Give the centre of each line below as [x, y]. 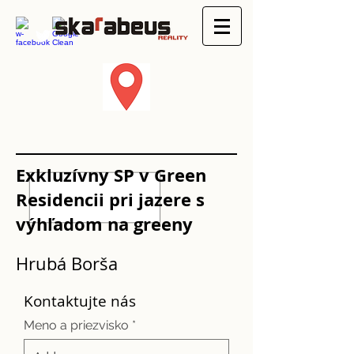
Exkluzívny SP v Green [111, 175]
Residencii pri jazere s [110, 200]
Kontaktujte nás [80, 301]
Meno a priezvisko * [80, 325]
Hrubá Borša [67, 264]
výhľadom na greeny [104, 224]
